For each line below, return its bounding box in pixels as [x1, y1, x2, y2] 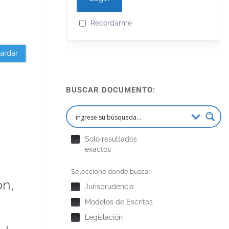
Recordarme [90, 18, 132, 27]
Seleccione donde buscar [71, 168, 151, 175]
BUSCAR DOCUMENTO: [66, 85, 156, 95]
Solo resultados [85, 135, 138, 143]
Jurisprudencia [85, 182, 134, 191]
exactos [85, 145, 111, 153]
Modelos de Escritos [85, 198, 153, 206]
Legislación [85, 213, 123, 221]
